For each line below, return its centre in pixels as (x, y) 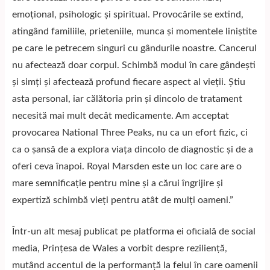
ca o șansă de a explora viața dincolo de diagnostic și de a (133, 149)
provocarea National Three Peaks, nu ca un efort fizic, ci (130, 133)
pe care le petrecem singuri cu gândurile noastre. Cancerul (134, 48)
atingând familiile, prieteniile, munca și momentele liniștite (134, 31)
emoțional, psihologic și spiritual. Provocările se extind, (128, 14)
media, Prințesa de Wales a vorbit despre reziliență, (120, 248)
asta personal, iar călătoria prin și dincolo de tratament (127, 99)
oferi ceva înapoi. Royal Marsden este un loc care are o (127, 166)
